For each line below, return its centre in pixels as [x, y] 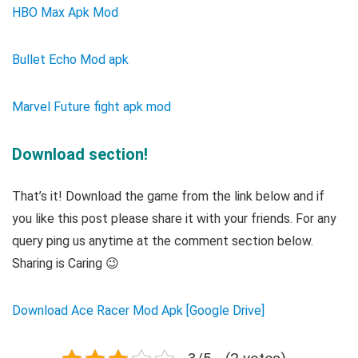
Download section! [80, 154]
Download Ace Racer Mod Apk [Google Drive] [138, 310]
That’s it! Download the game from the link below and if [168, 196]
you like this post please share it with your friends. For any [174, 218]
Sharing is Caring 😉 [66, 263]
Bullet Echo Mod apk [70, 59]
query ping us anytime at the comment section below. [163, 241]
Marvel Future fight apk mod [91, 106]
